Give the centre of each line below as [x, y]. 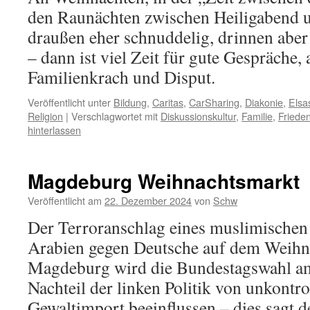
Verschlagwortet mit [115, 116]
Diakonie [264, 102]
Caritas [168, 102]
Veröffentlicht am [65, 200]
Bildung [130, 102]
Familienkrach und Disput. [121, 77]
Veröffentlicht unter [69, 102]
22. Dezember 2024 [148, 200]
